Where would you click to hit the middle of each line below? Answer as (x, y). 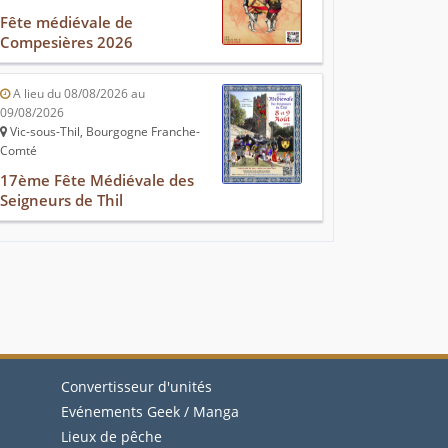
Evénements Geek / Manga (150, 412)
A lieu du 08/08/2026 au (77, 94)
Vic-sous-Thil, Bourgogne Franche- (103, 132)
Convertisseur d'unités (136, 387)
